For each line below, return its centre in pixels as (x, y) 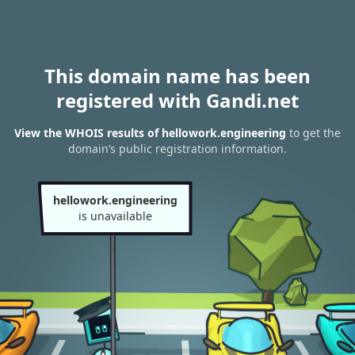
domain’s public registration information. (177, 149)
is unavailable (115, 216)
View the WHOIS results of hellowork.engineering (150, 133)
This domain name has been (177, 76)
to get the (313, 133)
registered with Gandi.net (177, 100)
